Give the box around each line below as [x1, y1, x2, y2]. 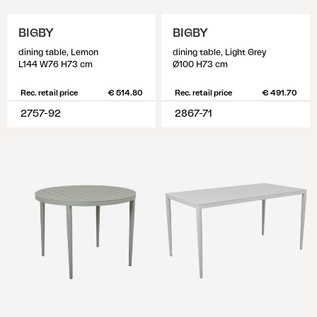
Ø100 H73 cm [173, 60, 228, 69]
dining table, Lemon [18, 48, 98, 57]
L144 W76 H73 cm [18, 60, 93, 69]
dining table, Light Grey [173, 48, 266, 57]
